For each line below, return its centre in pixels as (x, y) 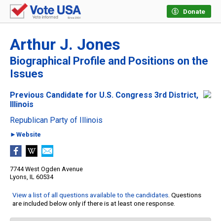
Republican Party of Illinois (56, 120)
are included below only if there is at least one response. (94, 203)
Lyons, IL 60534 (32, 177)
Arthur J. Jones (65, 45)
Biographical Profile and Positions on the (109, 61)
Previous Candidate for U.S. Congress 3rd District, (104, 95)
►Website (25, 135)
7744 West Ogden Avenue (46, 169)
